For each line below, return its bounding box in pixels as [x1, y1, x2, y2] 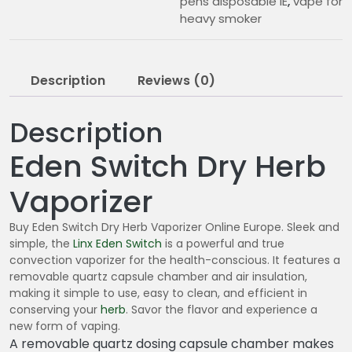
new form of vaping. [9, 318, 120, 335]
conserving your [9, 302, 101, 318]
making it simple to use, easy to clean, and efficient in [9, 285, 307, 302]
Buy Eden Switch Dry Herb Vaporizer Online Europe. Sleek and [9, 219, 339, 236]
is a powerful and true [162, 236, 284, 252]
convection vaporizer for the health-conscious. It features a [9, 252, 340, 269]
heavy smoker [180, 10, 262, 27]
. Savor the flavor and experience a [126, 302, 317, 318]
